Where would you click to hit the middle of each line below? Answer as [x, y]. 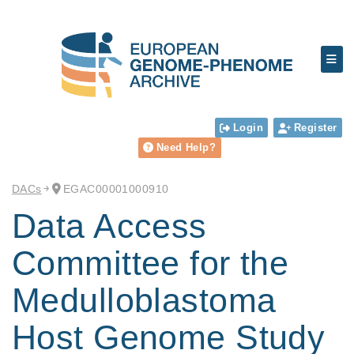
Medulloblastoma [144, 301]
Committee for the [151, 264]
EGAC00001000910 [116, 188]
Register [316, 127]
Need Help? [186, 148]
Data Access [109, 226]
